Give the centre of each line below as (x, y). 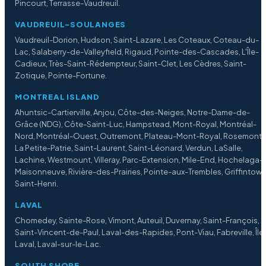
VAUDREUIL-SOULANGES (71, 25)
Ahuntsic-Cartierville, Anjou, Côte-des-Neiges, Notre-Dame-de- (133, 113)
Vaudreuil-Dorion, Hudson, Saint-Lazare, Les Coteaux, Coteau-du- (137, 40)
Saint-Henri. (37, 184)
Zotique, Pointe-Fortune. (61, 76)
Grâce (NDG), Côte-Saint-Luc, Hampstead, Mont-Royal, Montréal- (136, 124)
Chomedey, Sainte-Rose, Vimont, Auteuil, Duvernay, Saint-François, (137, 221)
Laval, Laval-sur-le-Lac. (58, 244)
